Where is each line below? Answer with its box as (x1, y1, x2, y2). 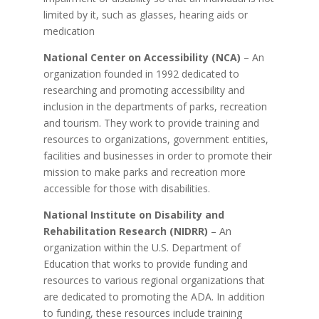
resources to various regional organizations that (43, 273, 265, 287)
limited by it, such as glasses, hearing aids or (43, 7, 248, 21)
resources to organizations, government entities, (43, 132, 268, 146)
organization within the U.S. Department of (43, 240, 241, 254)
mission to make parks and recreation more (43, 164, 246, 179)
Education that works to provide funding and (43, 256, 248, 271)
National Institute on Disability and (43, 207, 224, 221)
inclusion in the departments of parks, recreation (43, 99, 267, 113)
